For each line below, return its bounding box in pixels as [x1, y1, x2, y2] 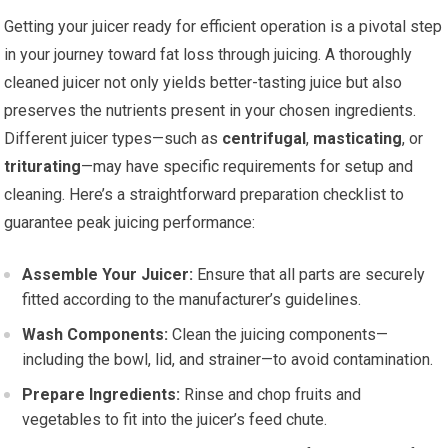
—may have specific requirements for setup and [81, 156, 414, 176]
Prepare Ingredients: [22, 384, 181, 404]
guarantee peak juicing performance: [4, 212, 256, 232]
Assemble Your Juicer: [22, 264, 194, 284]
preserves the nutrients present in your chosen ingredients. [4, 100, 417, 120]
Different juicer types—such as [4, 128, 223, 148]
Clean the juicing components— [168, 324, 389, 344]
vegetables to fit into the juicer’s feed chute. [22, 409, 328, 429]
